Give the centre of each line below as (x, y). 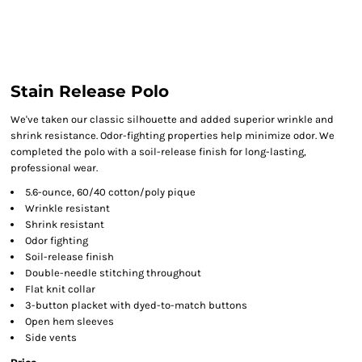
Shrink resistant (65, 224)
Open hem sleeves (69, 321)
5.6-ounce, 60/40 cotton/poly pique (110, 192)
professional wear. (54, 168)
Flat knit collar (60, 289)
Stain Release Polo (90, 91)
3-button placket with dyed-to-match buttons (136, 305)
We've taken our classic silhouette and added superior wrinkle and (172, 119)
